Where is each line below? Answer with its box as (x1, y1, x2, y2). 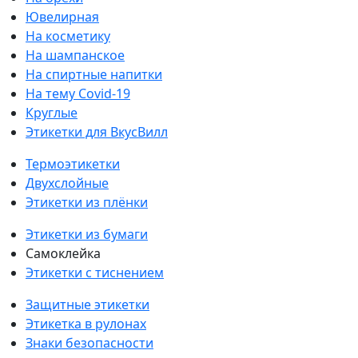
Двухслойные (26, 174, 109, 193)
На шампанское (26, 46, 125, 65)
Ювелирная (26, 8, 99, 26)
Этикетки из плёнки (26, 193, 148, 212)
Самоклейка (26, 245, 101, 263)
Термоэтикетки (26, 155, 120, 173)
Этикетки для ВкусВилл (26, 123, 168, 141)
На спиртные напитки (26, 66, 162, 84)
